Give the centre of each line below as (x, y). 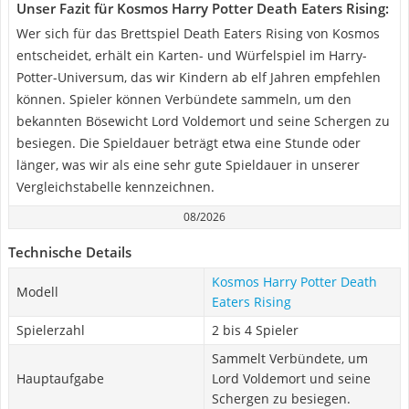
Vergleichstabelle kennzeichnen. (115, 187)
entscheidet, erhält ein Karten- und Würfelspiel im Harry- (192, 55)
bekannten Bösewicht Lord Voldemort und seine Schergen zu (203, 121)
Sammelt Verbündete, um (290, 358)
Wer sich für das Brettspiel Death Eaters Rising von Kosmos (198, 33)
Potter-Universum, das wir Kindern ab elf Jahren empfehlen (199, 77)
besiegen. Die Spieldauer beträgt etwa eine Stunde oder (189, 143)
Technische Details (70, 252)
